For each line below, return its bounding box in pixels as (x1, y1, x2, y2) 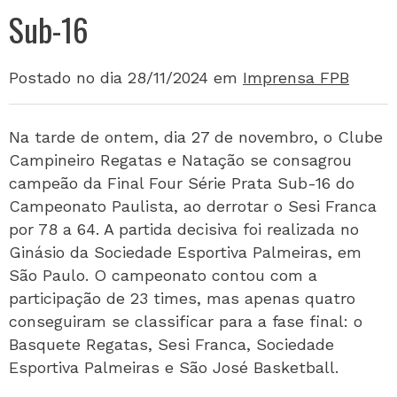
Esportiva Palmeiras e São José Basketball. (9, 358, 339, 377)
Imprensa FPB (243, 68, 349, 87)
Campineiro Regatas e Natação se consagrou (9, 151, 352, 169)
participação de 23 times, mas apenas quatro (9, 289, 355, 307)
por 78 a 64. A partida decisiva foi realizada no (9, 220, 359, 238)
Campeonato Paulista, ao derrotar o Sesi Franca (9, 197, 377, 215)
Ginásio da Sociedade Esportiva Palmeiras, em (9, 243, 362, 261)
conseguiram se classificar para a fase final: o (9, 312, 362, 331)
